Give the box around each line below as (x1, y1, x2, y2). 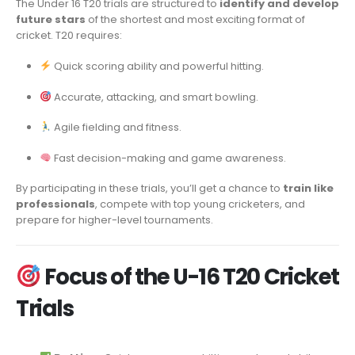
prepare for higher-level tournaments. (16, 212, 213, 228)
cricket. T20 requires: (16, 28, 122, 44)
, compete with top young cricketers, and (95, 197, 305, 212)
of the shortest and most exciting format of (86, 12, 305, 28)
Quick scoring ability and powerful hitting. (51, 59, 264, 74)
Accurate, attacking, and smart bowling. (51, 89, 258, 105)
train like (283, 181, 334, 197)
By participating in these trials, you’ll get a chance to (16, 181, 283, 197)
